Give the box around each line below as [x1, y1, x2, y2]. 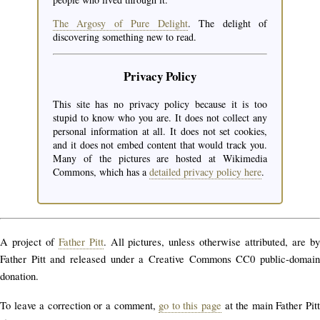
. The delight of [187, 16, 268, 31]
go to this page [159, 299, 222, 313]
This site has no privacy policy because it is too [53, 97, 267, 111]
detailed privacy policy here [149, 165, 261, 179]
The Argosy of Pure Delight [53, 16, 188, 31]
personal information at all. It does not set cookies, [53, 124, 267, 139]
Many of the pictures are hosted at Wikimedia [53, 151, 267, 166]
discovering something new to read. [53, 30, 196, 44]
